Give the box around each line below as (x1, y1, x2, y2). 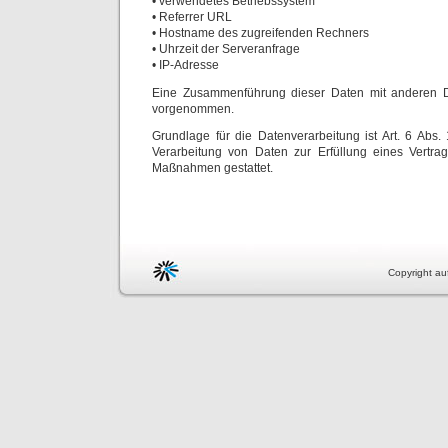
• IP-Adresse (152, 58, 219, 72)
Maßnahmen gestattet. (152, 161, 273, 175)
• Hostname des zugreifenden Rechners (152, 26, 369, 40)
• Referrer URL (152, 10, 232, 24)
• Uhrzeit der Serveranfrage (152, 42, 300, 56)
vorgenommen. (152, 101, 234, 116)
